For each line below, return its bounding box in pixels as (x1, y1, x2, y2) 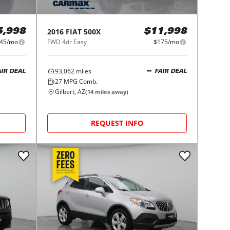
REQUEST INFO (91, 118, 144, 128)
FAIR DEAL (154, 68, 187, 74)
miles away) (93, 88, 129, 96)
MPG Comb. (62, 77, 98, 86)
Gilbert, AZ (55, 87, 86, 97)
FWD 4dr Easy (47, 37, 87, 47)
